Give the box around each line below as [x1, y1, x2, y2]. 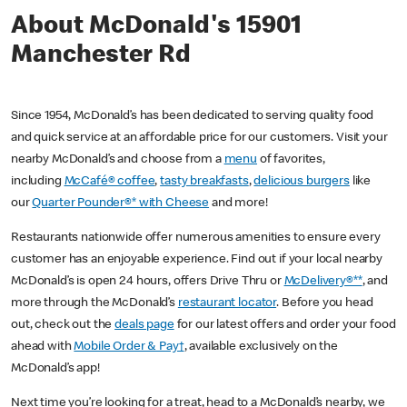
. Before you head [276, 297, 373, 311]
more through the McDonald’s [11, 297, 178, 311]
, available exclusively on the [184, 341, 339, 354]
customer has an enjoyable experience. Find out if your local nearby [11, 253, 382, 267]
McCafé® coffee [64, 175, 155, 189]
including [11, 175, 65, 189]
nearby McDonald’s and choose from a [11, 154, 224, 167]
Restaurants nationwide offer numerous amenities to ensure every [11, 232, 381, 245]
